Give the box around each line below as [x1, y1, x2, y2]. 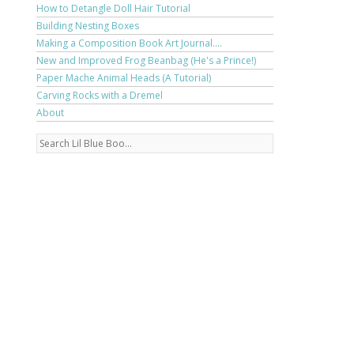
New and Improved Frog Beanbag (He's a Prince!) [36, 54, 256, 67]
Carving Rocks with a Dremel [36, 88, 163, 102]
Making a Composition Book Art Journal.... [36, 36, 222, 50]
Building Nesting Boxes [36, 19, 139, 32]
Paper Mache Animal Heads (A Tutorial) [36, 71, 211, 85]
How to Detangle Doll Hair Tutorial [36, 2, 190, 15]
